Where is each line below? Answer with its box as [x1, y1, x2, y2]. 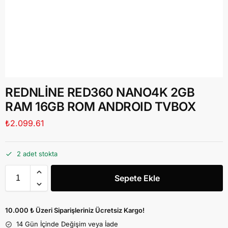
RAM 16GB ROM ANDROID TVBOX [5, 99, 195, 114]
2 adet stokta [17, 150, 58, 158]
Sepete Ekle [114, 173, 160, 184]
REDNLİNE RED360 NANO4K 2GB [5, 85, 194, 100]
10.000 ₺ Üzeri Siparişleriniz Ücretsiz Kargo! [5, 206, 145, 215]
